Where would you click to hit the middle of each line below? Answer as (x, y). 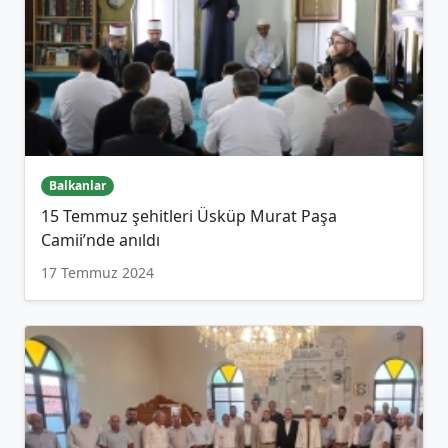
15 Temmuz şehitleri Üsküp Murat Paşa (189, 216)
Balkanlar (77, 186)
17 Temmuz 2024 (97, 273)
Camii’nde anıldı (100, 240)
